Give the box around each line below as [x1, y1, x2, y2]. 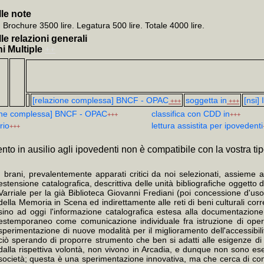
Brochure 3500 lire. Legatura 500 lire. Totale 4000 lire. [3, 21, 204, 30]
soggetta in [186, 95, 227, 105]
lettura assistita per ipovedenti [151, 121, 263, 130]
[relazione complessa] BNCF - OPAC [32, 95, 169, 105]
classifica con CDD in [151, 109, 230, 118]
